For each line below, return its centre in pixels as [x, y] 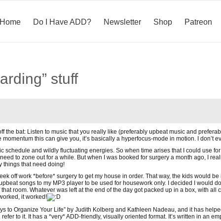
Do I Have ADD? [62, 22]
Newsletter [122, 22]
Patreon [198, 22]
